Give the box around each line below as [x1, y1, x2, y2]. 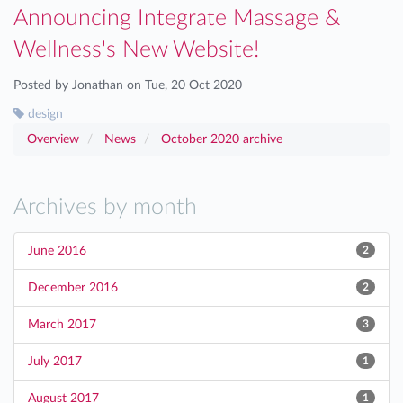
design [24, 108, 63, 121]
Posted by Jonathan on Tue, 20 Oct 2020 [13, 79, 242, 92]
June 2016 [28, 245, 86, 257]
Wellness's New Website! [13, 39, 259, 61]
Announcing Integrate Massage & [13, 7, 340, 30]
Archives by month [13, 196, 197, 219]
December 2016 [28, 282, 118, 294]
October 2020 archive [161, 133, 282, 146]
